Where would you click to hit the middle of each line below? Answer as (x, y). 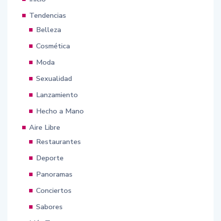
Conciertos (54, 190)
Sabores (49, 206)
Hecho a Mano (60, 111)
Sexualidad (54, 78)
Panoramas (54, 174)
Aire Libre (45, 127)
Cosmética (53, 46)
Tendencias (48, 15)
